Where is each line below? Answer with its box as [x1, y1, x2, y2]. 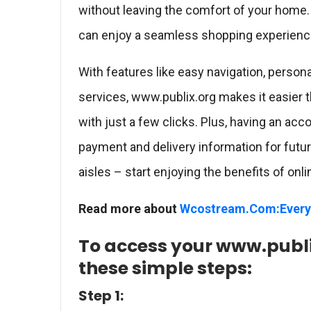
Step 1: [78, 286, 124, 305]
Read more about [78, 201, 180, 216]
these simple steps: [78, 256, 252, 280]
